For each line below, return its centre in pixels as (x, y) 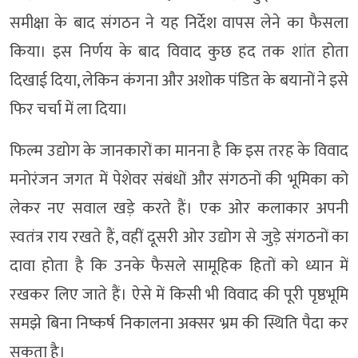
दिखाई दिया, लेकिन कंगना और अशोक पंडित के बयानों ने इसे (179, 80)
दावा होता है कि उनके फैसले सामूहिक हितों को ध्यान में (179, 266)
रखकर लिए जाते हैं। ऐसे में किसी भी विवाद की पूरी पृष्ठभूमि (179, 294)
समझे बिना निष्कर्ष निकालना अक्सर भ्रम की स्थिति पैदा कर (179, 323)
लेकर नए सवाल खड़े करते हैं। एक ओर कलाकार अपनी (179, 208)
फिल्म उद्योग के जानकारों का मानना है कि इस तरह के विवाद (179, 151)
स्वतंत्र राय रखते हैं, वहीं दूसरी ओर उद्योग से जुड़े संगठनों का (179, 237)
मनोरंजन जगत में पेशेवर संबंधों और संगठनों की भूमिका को (179, 179)
